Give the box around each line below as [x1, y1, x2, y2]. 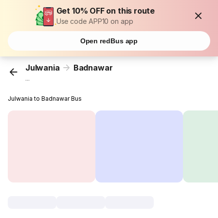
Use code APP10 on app [56, 17, 133, 25]
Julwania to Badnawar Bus [8, 95, 82, 103]
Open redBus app [80, 37, 138, 45]
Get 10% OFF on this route [56, 6, 155, 16]
